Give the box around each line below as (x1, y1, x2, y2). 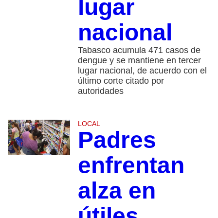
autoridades (77, 86, 124, 96)
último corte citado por (77, 76, 164, 86)
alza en (77, 178, 156, 204)
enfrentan (77, 152, 184, 179)
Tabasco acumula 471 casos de (77, 45, 200, 55)
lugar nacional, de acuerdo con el (77, 66, 207, 76)
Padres (77, 127, 156, 153)
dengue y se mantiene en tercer (77, 55, 201, 66)
